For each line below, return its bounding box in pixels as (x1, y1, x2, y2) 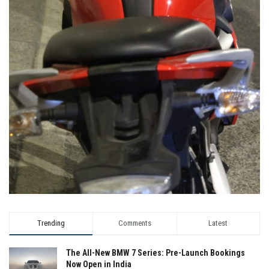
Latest (208, 219, 228, 228)
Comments (118, 219, 151, 228)
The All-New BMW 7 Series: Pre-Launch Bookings (66, 248, 245, 258)
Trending (37, 219, 65, 228)
